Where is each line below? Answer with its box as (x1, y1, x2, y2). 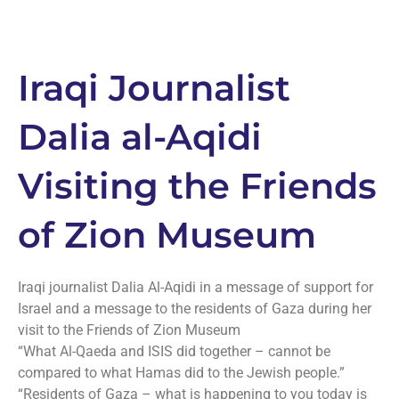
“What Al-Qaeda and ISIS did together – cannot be (18, 343, 330, 360)
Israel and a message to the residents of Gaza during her (18, 300, 371, 317)
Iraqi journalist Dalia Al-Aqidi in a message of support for (18, 279, 373, 296)
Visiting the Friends (18, 164, 377, 208)
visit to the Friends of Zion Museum (18, 322, 240, 338)
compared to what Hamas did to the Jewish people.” (18, 364, 345, 381)
